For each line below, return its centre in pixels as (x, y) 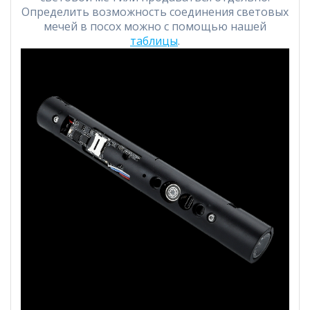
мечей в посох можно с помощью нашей (155, 27)
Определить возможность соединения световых (155, 12)
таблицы (154, 41)
